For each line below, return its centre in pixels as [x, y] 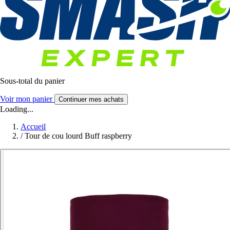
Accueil [33, 127]
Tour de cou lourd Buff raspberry [78, 136]
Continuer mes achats [91, 100]
